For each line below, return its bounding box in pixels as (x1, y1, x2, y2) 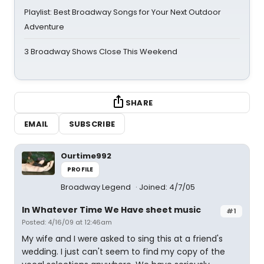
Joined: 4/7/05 (139, 181, 195, 193)
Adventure (24, 21, 64, 32)
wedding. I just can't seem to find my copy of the (22, 246, 225, 258)
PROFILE (67, 165, 94, 174)
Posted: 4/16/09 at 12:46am (22, 217, 112, 227)
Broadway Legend (61, 181, 133, 193)
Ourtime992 (61, 150, 111, 161)
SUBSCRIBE (68, 118, 115, 130)
